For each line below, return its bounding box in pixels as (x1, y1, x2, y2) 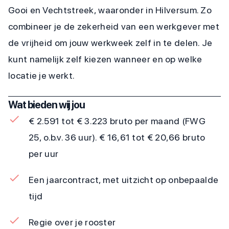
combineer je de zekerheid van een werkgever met (8, 21, 220, 32)
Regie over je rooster (29, 217, 116, 227)
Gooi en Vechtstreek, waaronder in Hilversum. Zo (8, 5, 212, 15)
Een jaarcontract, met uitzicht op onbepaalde (29, 174, 219, 185)
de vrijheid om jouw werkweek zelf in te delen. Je (8, 37, 213, 48)
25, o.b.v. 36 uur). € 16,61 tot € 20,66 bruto (29, 132, 205, 143)
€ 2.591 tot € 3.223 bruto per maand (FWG (29, 116, 205, 126)
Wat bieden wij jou (8, 99, 85, 111)
